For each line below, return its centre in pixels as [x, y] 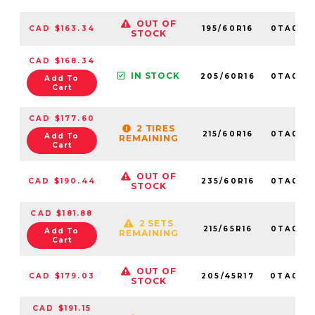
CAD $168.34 [62, 60]
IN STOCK [155, 76]
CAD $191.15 [62, 308]
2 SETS [156, 223]
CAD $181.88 [62, 213]
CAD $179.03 [62, 276]
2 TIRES [156, 128]
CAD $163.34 [62, 28]
